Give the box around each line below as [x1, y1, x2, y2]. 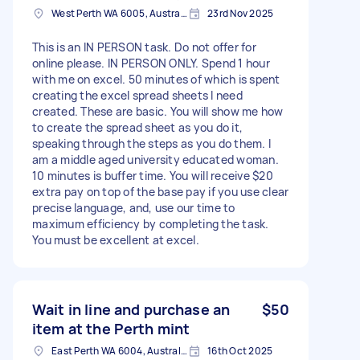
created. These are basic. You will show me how [32, 103, 284, 119]
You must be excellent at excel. [32, 231, 199, 247]
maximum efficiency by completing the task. [32, 215, 269, 231]
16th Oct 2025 [207, 343, 273, 358]
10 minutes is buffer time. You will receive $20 [32, 167, 273, 183]
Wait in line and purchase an [32, 299, 231, 319]
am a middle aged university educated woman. [32, 151, 279, 167]
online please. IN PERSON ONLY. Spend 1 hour [32, 55, 270, 71]
